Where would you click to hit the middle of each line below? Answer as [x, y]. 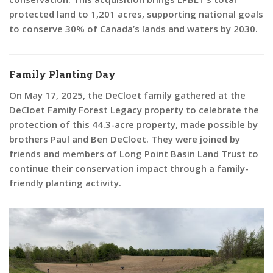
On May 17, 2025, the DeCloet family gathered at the [127, 95]
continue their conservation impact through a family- [129, 168]
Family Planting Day [62, 74]
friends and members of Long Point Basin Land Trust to [134, 153]
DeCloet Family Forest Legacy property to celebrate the [134, 109]
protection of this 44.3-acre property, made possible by [133, 124]
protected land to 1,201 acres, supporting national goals [136, 14]
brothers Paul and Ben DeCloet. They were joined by [125, 139]
